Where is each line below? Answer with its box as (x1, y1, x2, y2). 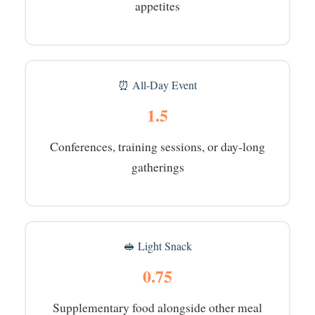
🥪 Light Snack (123, 238, 192, 253)
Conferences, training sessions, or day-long (50, 137, 265, 155)
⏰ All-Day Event (118, 77, 197, 92)
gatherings (131, 157, 184, 175)
